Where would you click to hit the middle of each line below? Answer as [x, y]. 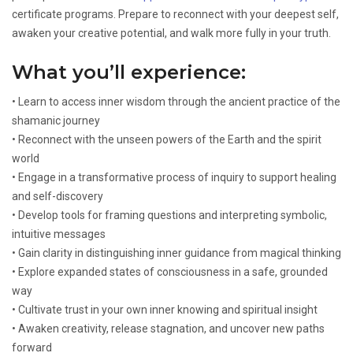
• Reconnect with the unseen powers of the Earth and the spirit [167, 139]
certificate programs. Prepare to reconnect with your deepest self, [175, 14]
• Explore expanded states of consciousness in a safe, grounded [170, 272]
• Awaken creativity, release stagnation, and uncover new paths [168, 329]
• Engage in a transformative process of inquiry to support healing [174, 177]
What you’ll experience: [129, 72]
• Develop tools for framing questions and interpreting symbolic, [169, 215]
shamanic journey [56, 121]
